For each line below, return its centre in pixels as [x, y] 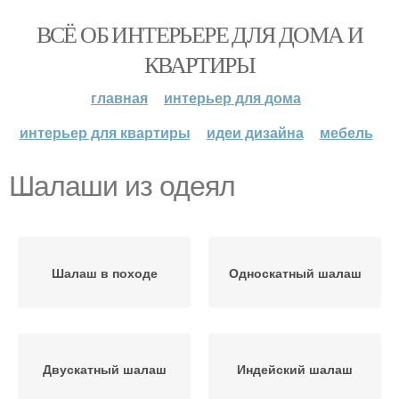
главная [119, 98]
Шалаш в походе [104, 273]
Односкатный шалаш [295, 273]
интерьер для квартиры [105, 132]
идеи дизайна [255, 132]
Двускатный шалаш [104, 369]
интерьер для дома [232, 98]
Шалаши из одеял [122, 186]
